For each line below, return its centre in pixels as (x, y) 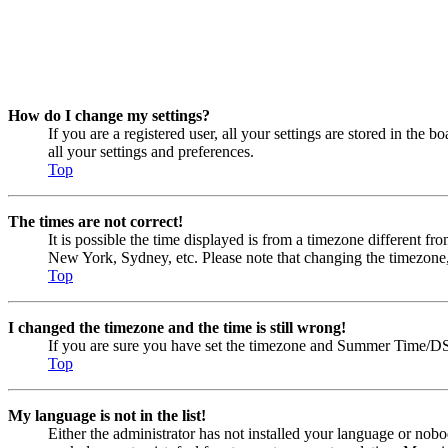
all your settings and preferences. (151, 151)
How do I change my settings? (109, 115)
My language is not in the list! (107, 415)
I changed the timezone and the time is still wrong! (177, 327)
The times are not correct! (95, 221)
